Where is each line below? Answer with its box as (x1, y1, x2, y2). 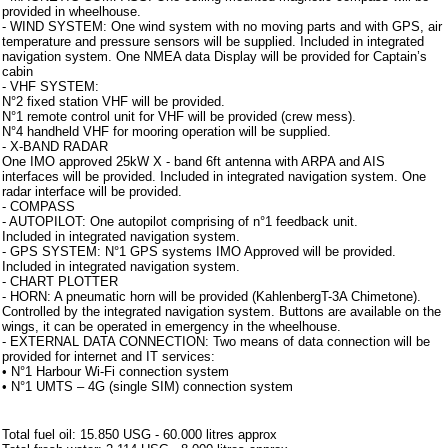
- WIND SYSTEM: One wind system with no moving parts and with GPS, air (2, 19, 442, 34)
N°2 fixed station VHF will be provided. (2, 94, 225, 109)
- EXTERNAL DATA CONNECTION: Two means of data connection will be (2, 334, 430, 349)
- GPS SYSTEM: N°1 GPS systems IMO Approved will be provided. (2, 244, 396, 259)
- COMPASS (2, 199, 75, 214)
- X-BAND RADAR (2, 139, 108, 154)
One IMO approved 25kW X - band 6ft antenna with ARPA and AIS (2, 154, 385, 169)
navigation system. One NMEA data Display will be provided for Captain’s (2, 49, 427, 64)
